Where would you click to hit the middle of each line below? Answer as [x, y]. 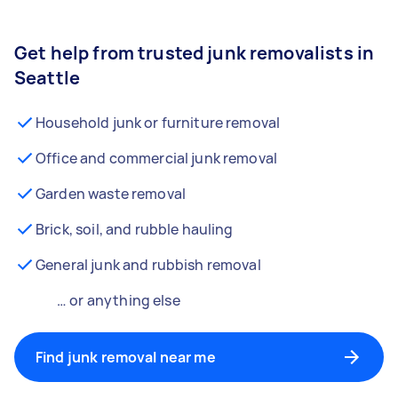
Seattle [48, 78]
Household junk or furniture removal [158, 123]
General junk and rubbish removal [148, 265]
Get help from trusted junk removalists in [195, 53]
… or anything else [119, 300]
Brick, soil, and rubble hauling [135, 229]
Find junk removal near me [126, 357]
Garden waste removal [111, 194]
